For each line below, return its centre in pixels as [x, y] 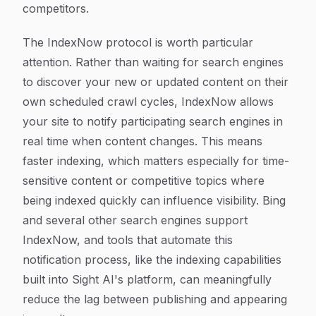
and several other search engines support [135, 220]
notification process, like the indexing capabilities [152, 260]
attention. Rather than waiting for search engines [153, 62]
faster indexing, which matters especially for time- [156, 161]
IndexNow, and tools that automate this [128, 240]
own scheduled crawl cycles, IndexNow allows [148, 102]
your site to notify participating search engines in [153, 121]
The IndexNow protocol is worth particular [138, 42]
